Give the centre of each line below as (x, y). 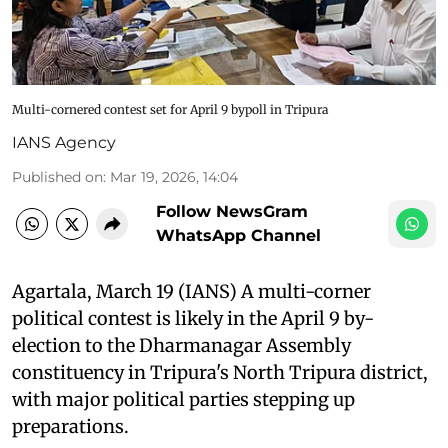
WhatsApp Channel (238, 235)
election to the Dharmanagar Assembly (181, 345)
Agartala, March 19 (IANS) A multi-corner (191, 291)
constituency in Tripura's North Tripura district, (220, 372)
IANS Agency (64, 142)
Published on (57, 176)
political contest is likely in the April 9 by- (193, 318)
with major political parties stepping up (183, 399)
